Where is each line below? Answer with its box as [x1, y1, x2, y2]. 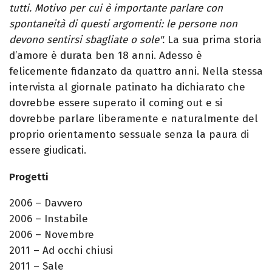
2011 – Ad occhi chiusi [9, 244, 113, 257]
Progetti [9, 171, 48, 184]
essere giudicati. [9, 144, 86, 157]
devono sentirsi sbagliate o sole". [9, 33, 168, 47]
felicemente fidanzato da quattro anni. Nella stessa [9, 65, 263, 78]
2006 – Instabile [9, 212, 88, 226]
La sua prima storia [168, 33, 262, 47]
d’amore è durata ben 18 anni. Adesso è [9, 49, 202, 63]
